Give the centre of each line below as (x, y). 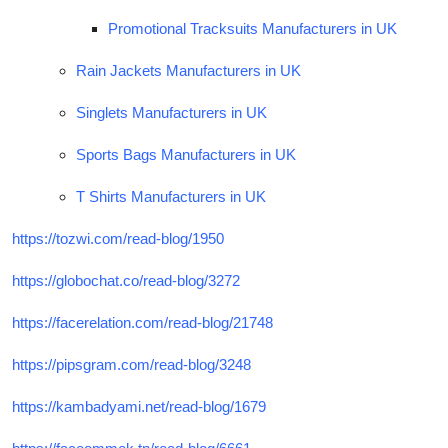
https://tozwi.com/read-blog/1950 (118, 238)
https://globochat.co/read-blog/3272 (126, 280)
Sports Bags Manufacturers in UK (186, 154)
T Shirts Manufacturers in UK (171, 196)
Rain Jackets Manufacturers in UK (188, 70)
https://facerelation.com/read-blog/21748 (142, 322)
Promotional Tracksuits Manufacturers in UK (252, 28)
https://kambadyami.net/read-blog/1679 (139, 406)
